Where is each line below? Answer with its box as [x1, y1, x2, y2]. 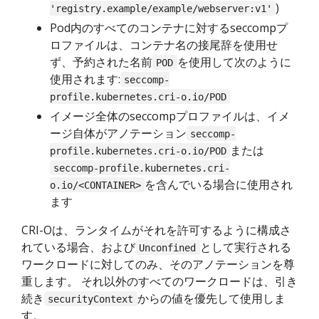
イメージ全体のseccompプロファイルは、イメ [50, 108, 290, 124]
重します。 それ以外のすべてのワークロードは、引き [21, 273, 298, 289]
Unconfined [139, 241, 197, 253]
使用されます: [50, 70, 120, 87]
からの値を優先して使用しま [137, 290, 286, 306]
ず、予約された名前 [50, 53, 152, 70]
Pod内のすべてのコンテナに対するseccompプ [50, 19, 288, 36]
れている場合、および [21, 239, 135, 255]
